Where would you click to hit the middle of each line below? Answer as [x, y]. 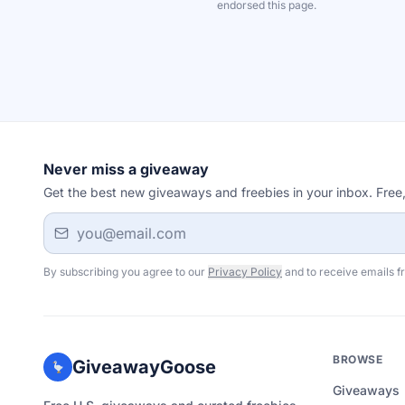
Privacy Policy [245, 272]
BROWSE [358, 359]
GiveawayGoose [144, 367]
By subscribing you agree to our [124, 272]
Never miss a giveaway [126, 169]
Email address [90, 222]
